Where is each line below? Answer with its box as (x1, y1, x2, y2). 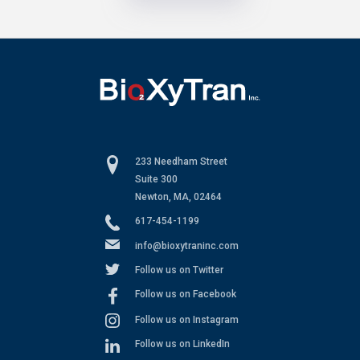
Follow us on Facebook (135, 288, 236, 300)
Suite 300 (135, 173, 178, 185)
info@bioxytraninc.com (135, 239, 239, 252)
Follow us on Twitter (135, 264, 223, 276)
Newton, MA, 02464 (135, 190, 222, 202)
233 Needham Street (135, 155, 227, 167)
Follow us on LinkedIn (135, 337, 230, 350)
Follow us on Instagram (135, 313, 239, 325)
